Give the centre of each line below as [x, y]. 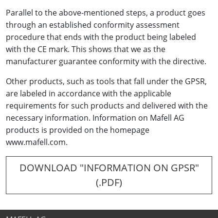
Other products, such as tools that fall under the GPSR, [106, 82]
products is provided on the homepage [78, 130]
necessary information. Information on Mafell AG [95, 118]
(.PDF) [109, 182]
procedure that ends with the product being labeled [101, 37]
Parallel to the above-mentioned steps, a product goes [106, 13]
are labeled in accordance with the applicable [89, 94]
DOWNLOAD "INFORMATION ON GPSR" [109, 168]
